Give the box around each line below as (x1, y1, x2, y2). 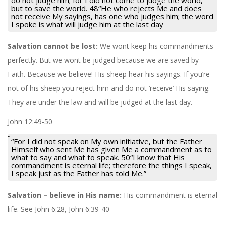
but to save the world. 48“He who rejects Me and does (11, 3, 202, 13)
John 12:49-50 (8, 116, 52, 126)
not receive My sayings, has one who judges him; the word (11, 11, 213, 21)
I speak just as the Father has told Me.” (11, 168, 146, 178)
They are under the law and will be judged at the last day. (8, 97, 192, 107)
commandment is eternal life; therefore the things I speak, (11, 160, 212, 170)
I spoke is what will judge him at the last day (11, 19, 163, 29)
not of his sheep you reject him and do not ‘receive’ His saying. (8, 83, 210, 93)
